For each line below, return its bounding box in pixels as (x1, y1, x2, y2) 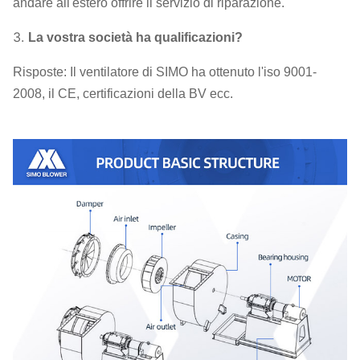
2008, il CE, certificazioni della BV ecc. (13, 87, 233, 100)
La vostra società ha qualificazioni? (28, 31, 243, 44)
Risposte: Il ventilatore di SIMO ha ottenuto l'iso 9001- (13, 65, 317, 79)
